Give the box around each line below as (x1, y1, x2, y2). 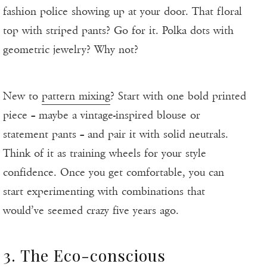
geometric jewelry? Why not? (3, 43, 138, 57)
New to (3, 89, 42, 103)
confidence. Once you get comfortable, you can (3, 166, 224, 179)
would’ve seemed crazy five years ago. (3, 204, 179, 218)
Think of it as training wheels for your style (3, 147, 206, 160)
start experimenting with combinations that (3, 185, 205, 198)
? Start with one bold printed (110, 89, 246, 103)
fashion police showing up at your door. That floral (3, 5, 242, 18)
